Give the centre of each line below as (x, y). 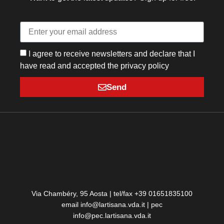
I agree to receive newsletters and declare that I (112, 53)
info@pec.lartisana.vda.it (112, 216)
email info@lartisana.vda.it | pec (112, 205)
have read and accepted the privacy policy (95, 66)
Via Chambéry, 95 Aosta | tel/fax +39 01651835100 (112, 194)
